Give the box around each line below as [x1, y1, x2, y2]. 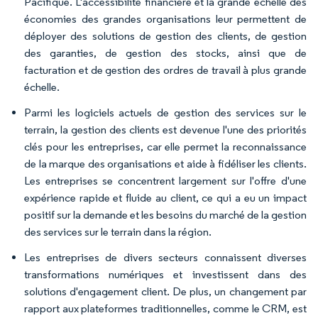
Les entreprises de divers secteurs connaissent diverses [24, 251, 307, 265]
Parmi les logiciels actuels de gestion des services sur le [24, 106, 307, 120]
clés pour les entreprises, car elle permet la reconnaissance [24, 140, 307, 154]
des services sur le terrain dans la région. [24, 225, 212, 239]
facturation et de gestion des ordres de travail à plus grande [24, 63, 307, 77]
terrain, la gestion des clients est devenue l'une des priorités [24, 123, 307, 137]
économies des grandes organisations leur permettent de [24, 12, 307, 26]
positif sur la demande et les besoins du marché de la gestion [24, 208, 307, 222]
